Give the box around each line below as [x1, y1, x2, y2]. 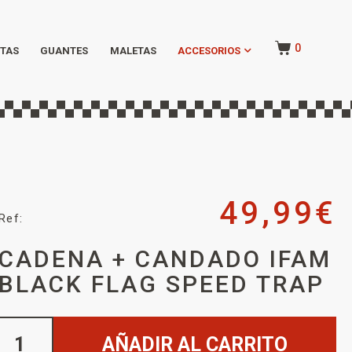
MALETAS [109, 44, 156, 57]
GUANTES [40, 44, 89, 57]
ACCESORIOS [178, 44, 241, 57]
